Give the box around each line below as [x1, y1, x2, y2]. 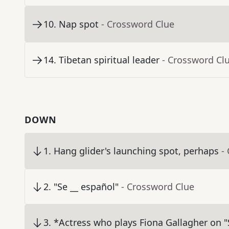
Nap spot [59, 18, 99, 31]
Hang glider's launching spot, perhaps [54, 145, 219, 157]
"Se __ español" [54, 180, 119, 193]
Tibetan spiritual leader [59, 54, 159, 66]
